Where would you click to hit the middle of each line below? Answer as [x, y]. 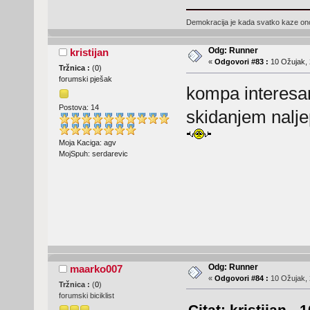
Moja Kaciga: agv [87, 142]
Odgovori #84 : [241, 278]
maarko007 [97, 268]
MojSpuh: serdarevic [93, 153]
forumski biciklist [86, 295]
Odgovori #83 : [241, 62]
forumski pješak [85, 79]
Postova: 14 [79, 107]
